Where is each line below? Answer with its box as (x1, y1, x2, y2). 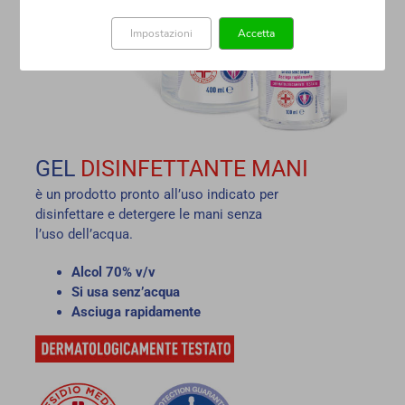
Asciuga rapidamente (71, 303, 201, 320)
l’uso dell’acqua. (34, 225, 133, 242)
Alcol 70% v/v (71, 263, 155, 280)
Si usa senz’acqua (71, 283, 180, 300)
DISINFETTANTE (80, 155, 246, 182)
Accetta (238, 26, 275, 41)
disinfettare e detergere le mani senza (34, 205, 262, 222)
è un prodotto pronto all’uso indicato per (34, 185, 278, 202)
